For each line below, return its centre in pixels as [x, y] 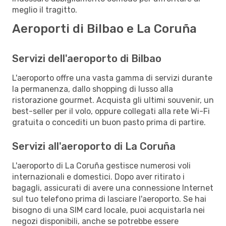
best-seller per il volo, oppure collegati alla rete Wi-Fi [111, 111]
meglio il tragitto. [45, 10]
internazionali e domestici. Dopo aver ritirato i [98, 177]
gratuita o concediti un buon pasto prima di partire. [109, 122]
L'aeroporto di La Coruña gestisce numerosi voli [101, 165]
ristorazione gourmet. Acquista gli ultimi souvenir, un [113, 100]
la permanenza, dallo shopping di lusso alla [93, 89]
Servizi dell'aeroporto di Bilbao [87, 58]
